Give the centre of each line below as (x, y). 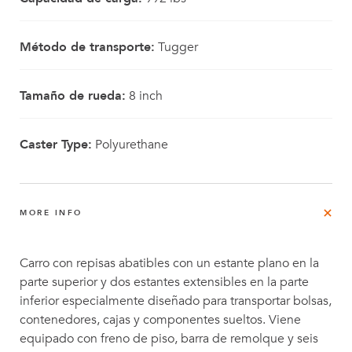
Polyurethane (130, 145)
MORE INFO (51, 213)
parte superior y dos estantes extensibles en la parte (164, 282)
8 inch (144, 96)
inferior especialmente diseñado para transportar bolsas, (176, 301)
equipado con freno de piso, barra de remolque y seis (169, 339)
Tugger (176, 47)
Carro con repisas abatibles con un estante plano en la (169, 263)
